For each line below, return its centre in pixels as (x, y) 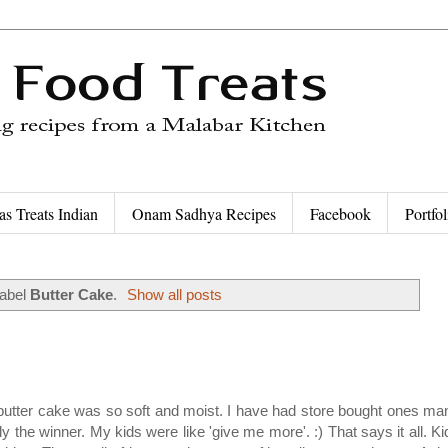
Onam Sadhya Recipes (204, 213)
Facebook (340, 213)
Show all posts (175, 294)
